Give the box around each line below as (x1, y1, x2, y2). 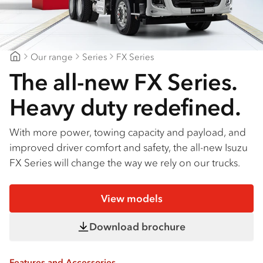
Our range (31, 50, 73, 62)
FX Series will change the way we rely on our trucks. (9, 156, 240, 170)
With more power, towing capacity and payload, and (9, 126, 246, 139)
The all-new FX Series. (9, 67, 237, 97)
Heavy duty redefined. (9, 92, 241, 123)
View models (100, 192, 163, 205)
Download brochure (89, 220, 186, 234)
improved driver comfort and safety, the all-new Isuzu (9, 141, 248, 154)
